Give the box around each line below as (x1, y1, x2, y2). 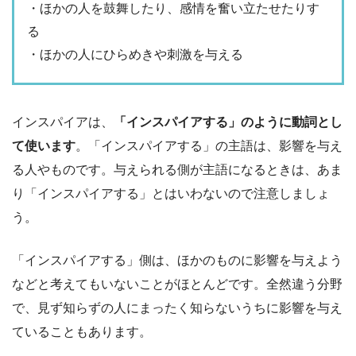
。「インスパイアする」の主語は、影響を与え (75, 138, 342, 153)
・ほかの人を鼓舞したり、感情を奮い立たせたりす (27, 2, 319, 16)
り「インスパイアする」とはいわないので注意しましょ (12, 186, 330, 200)
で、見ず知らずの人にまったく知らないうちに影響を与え (12, 300, 342, 315)
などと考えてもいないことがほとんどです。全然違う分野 (12, 277, 342, 291)
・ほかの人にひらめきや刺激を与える (27, 48, 243, 62)
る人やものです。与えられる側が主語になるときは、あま (12, 162, 342, 176)
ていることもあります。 (12, 324, 152, 339)
